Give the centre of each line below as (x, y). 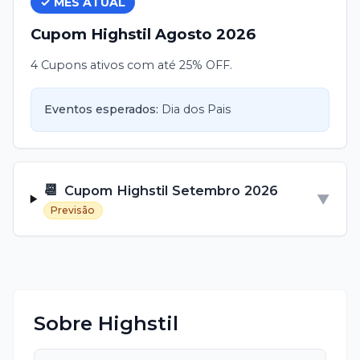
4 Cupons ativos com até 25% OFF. (131, 65)
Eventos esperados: (102, 110)
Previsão (73, 210)
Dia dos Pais (196, 110)
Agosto (183, 35)
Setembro (207, 190)
